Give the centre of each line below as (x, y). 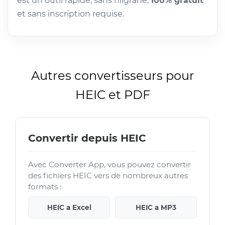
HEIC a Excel (69, 207)
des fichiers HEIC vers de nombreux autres (108, 175)
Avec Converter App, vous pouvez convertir (109, 164)
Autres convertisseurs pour (113, 75)
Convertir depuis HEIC (87, 138)
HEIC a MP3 (156, 207)
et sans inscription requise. (71, 14)
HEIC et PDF (113, 94)
